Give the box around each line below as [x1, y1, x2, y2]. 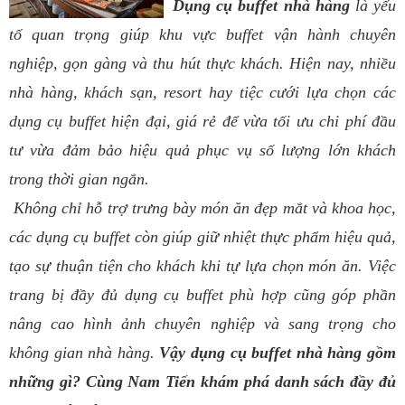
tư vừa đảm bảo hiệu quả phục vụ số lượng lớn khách [9, 140, 396, 159]
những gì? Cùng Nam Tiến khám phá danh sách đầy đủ [9, 372, 396, 391]
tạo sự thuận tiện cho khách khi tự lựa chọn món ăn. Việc [9, 256, 396, 275]
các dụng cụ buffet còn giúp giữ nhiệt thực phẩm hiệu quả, [9, 227, 396, 246]
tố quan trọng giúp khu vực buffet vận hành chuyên [9, 24, 396, 43]
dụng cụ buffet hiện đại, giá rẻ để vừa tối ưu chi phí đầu [9, 111, 396, 130]
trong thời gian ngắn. [9, 169, 149, 188]
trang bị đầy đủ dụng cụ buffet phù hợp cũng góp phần [9, 285, 396, 304]
